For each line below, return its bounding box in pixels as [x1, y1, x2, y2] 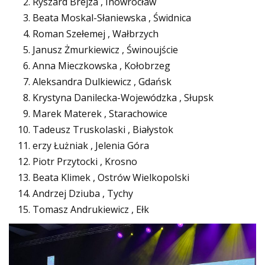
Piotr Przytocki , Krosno [33, 155, 137, 168]
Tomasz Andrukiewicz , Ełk [33, 203, 149, 216]
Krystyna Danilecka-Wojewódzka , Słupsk [33, 91, 214, 104]
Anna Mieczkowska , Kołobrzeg [33, 59, 170, 72]
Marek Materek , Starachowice [33, 107, 167, 120]
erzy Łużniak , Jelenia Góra [33, 139, 149, 152]
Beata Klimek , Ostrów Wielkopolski [33, 171, 189, 184]
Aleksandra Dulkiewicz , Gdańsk [33, 75, 172, 88]
